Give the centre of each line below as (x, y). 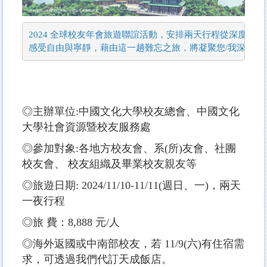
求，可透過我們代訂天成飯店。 (97, 259)
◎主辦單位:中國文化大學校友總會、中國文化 (131, 111)
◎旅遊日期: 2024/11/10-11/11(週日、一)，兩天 (131, 185)
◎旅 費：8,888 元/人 (72, 222)
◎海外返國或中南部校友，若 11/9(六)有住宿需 (133, 243)
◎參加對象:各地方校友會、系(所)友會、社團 (129, 148)
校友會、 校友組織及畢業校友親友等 (109, 164)
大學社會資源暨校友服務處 (86, 127)
